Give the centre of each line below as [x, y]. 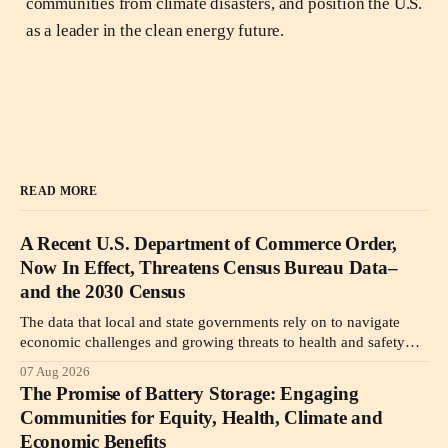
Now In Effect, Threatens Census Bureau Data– [209, 267]
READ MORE [59, 190]
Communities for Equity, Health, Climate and [201, 417]
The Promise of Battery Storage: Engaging [189, 393]
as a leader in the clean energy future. [155, 30]
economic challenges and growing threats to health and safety [212, 341]
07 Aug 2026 [55, 371]
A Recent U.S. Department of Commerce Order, [208, 243]
